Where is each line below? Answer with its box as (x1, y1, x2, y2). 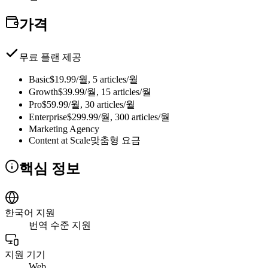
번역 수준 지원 (29, 220, 91, 230)
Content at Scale (29, 135, 90, 146)
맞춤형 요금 (90, 135, 141, 146)
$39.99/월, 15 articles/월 (58, 87, 151, 98)
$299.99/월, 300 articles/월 (67, 112, 170, 123)
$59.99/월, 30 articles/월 (42, 99, 135, 110)
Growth (29, 87, 58, 98)
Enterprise (29, 112, 67, 123)
